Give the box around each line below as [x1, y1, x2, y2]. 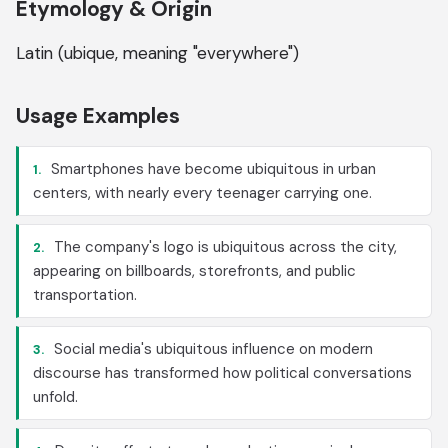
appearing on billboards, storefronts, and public [33, 261, 356, 281]
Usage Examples [16, 102, 180, 130]
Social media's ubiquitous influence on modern [50, 339, 373, 359]
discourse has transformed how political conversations [33, 363, 412, 383]
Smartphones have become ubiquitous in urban [47, 159, 376, 179]
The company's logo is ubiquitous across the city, [50, 237, 397, 257]
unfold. [33, 387, 78, 407]
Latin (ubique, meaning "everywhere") [16, 42, 299, 64]
